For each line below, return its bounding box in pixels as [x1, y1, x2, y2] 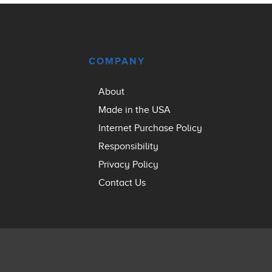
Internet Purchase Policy [98, 122, 202, 134]
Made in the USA [98, 104, 171, 115]
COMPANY [89, 55, 145, 67]
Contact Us [98, 177, 146, 188]
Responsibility [98, 140, 158, 152]
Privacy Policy [98, 158, 158, 170]
